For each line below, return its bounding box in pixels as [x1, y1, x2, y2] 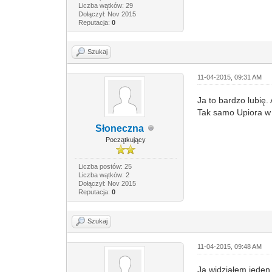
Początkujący [105, 135, 146, 143]
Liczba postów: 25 [78, 162, 132, 170]
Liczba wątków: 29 [78, 1, 133, 9]
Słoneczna [95, 123, 144, 134]
